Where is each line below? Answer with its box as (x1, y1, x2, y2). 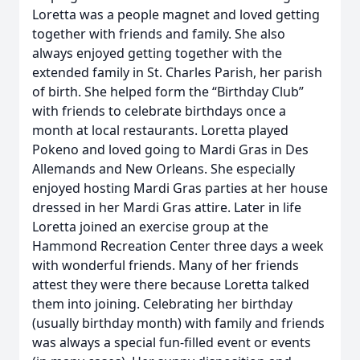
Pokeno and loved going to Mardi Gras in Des (32, 141, 309, 158)
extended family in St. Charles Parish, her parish (32, 63, 322, 81)
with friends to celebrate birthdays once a (32, 102, 286, 120)
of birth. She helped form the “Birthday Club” (32, 83, 304, 100)
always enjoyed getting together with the (32, 44, 282, 62)
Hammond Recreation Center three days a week (32, 237, 324, 255)
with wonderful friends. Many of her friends (32, 256, 299, 274)
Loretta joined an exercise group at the (32, 218, 268, 235)
